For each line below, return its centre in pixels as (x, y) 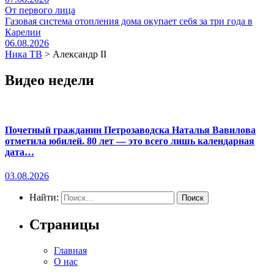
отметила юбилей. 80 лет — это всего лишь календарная (130, 141)
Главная (70, 251)
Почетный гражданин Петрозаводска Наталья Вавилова (130, 130)
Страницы (65, 225)
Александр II (80, 54)
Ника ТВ (24, 54)
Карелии (23, 32)
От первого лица (40, 10)
